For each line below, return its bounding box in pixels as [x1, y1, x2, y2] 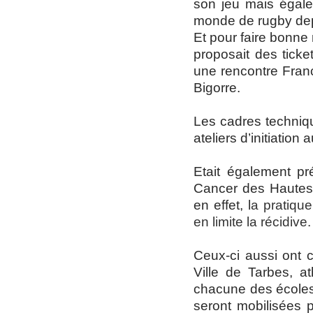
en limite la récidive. [194, 214, 311, 229]
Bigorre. [194, 80, 240, 95]
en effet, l [194, 198, 251, 212]
